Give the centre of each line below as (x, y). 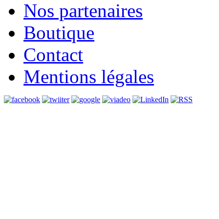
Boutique (59, 33)
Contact (53, 55)
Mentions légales (89, 77)
